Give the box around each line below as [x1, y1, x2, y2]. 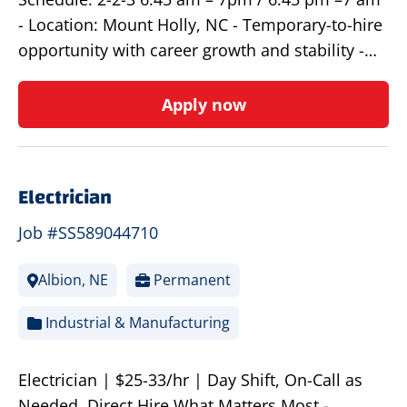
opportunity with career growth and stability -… [18, 39, 377, 62]
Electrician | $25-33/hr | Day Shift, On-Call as [18, 369, 362, 392]
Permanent [150, 270, 231, 291]
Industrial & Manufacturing [42, 313, 230, 333]
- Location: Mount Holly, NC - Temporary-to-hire [18, 14, 382, 36]
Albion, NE [38, 270, 108, 291]
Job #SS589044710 [18, 222, 158, 244]
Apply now [161, 94, 246, 116]
